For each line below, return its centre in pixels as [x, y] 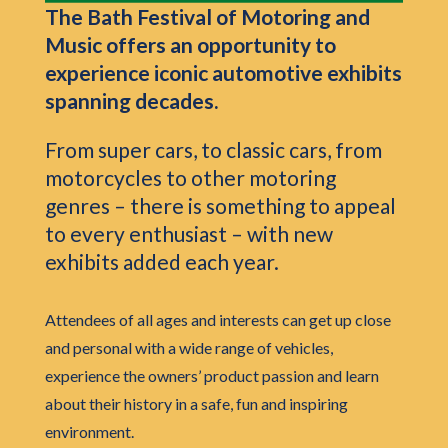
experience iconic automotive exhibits [223, 73]
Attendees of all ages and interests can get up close [217, 320]
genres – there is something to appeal [220, 206]
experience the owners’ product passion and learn [211, 376]
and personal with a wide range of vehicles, [188, 348]
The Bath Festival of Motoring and [207, 17]
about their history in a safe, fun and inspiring [196, 404]
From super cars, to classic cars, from [213, 150]
